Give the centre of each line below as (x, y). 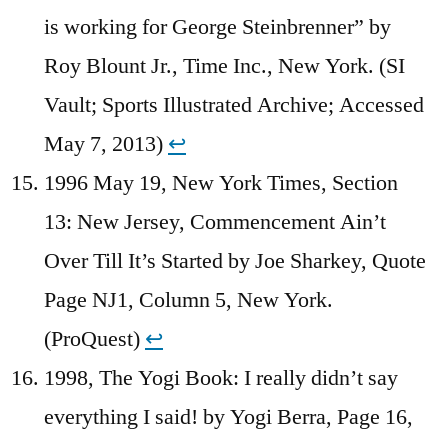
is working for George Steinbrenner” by (217, 27)
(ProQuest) (94, 339)
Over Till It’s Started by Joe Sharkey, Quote (235, 261)
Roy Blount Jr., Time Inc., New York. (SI (224, 66)
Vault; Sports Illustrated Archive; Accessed (234, 105)
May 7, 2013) (106, 144)
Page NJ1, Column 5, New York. (188, 300)
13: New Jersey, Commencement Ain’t (215, 222)
